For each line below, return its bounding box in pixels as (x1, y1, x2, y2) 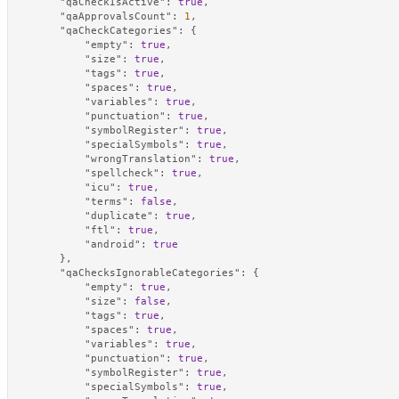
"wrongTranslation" (85, 152, 197, 165)
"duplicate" (85, 209, 153, 222)
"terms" (85, 195, 128, 208)
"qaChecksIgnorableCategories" (60, 266, 240, 279)
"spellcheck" (85, 167, 159, 179)
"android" (85, 238, 141, 250)
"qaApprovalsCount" (60, 10, 172, 22)
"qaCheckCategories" (60, 24, 178, 37)
